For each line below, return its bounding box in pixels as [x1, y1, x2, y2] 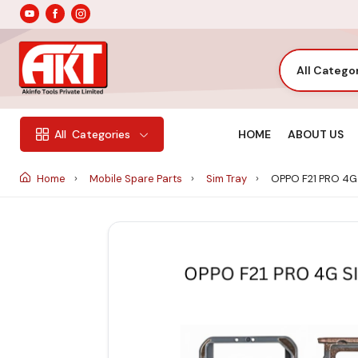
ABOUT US [287, 126, 344, 141]
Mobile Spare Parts [89, 171, 185, 185]
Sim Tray [206, 171, 249, 185]
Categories [72, 127, 130, 142]
